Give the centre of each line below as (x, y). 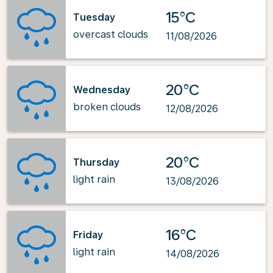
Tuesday (94, 17)
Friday (88, 235)
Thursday (96, 162)
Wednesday (102, 90)
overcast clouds (111, 34)
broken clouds (107, 107)
